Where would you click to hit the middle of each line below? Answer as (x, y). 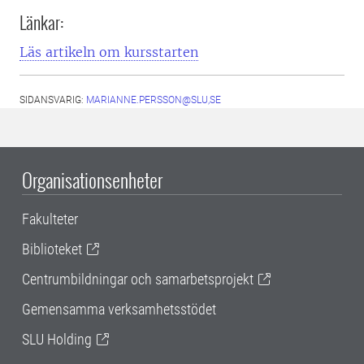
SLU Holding (57, 340)
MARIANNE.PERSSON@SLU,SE (154, 100)
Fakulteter (50, 219)
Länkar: (42, 22)
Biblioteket (52, 249)
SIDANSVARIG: (53, 100)
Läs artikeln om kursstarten (109, 52)
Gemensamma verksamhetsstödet (119, 310)
